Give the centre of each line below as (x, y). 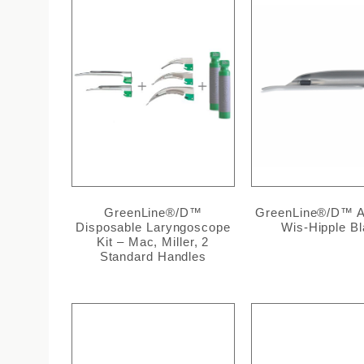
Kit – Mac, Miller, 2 (153, 242)
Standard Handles (153, 257)
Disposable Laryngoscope (153, 227)
